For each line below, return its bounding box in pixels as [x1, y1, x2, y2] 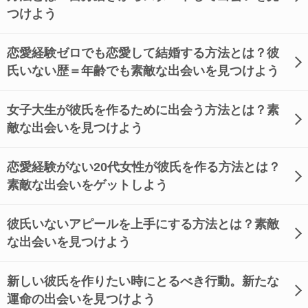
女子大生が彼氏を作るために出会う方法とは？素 [7, 103, 279, 117]
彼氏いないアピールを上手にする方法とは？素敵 [7, 217, 279, 231]
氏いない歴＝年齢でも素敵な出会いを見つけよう [7, 64, 279, 78]
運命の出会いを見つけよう [7, 292, 155, 306]
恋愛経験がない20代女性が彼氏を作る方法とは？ [7, 160, 280, 174]
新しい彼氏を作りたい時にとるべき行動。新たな [7, 274, 279, 288]
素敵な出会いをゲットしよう [7, 178, 168, 192]
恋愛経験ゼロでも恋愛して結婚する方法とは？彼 [7, 46, 279, 60]
